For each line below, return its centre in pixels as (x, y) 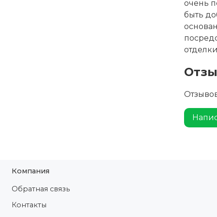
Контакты (29, 205)
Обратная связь (41, 189)
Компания (31, 171)
